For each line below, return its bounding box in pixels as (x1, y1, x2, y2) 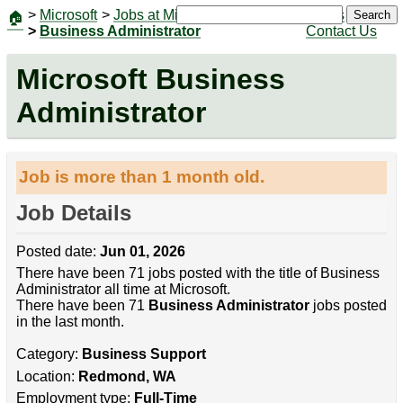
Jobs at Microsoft (113, 7, 220, 22)
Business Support (81, 346, 206, 363)
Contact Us (306, 23, 378, 39)
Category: (15, 346, 82, 363)
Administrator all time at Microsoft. (15, 282, 230, 298)
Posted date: (15, 244, 100, 260)
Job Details (15, 201, 131, 226)
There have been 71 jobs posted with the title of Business (15, 265, 380, 282)
